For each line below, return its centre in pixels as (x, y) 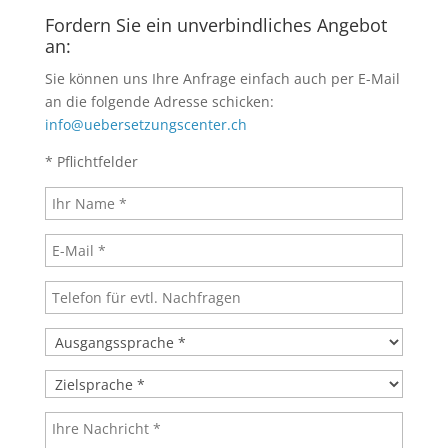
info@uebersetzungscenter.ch (145, 125)
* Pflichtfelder (91, 162)
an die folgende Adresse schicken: (159, 102)
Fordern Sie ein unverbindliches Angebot (215, 25)
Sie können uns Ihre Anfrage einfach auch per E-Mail (222, 79)
